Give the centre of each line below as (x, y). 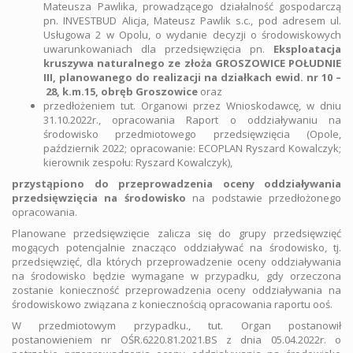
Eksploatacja (307, 49)
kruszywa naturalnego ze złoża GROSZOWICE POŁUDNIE (192, 63)
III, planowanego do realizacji (124, 77)
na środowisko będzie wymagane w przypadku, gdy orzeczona (176, 276)
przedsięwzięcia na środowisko (99, 198)
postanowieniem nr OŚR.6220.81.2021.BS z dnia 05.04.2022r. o (176, 340)
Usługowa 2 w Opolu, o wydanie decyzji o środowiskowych (192, 35)
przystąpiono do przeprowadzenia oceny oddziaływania (176, 184)
